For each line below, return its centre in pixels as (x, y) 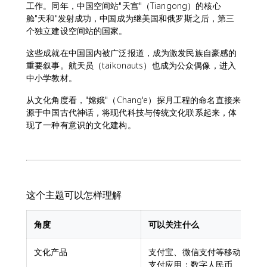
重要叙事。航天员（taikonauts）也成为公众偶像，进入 (131, 65)
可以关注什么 (174, 224)
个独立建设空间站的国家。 (77, 30)
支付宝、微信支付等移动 (195, 252)
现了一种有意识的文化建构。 (81, 125)
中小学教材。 (52, 77)
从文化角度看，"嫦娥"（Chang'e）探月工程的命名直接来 (133, 100)
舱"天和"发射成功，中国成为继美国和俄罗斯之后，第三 (131, 18)
